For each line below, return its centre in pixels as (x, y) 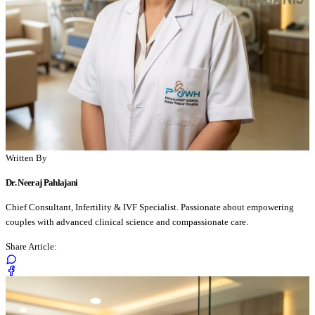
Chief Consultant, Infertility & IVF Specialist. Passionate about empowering (150, 207)
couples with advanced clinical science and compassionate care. (127, 222)
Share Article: (31, 246)
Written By (26, 157)
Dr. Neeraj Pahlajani (42, 182)
